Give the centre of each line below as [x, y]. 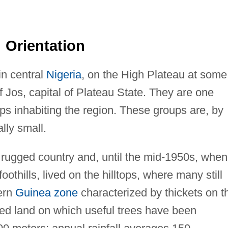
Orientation [45, 46]
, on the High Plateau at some [154, 75]
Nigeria [64, 75]
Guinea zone [46, 193]
